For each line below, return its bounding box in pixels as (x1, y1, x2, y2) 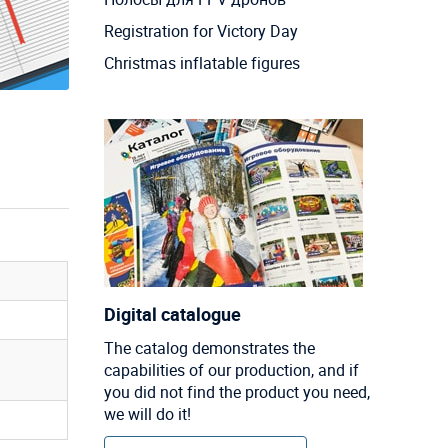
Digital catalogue (103, 301, 241, 326)
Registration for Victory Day (103, 19, 298, 42)
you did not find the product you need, (103, 380, 370, 403)
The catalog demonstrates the (103, 336, 315, 359)
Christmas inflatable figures (103, 51, 300, 74)
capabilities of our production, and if (103, 358, 359, 381)
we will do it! (103, 402, 191, 425)
